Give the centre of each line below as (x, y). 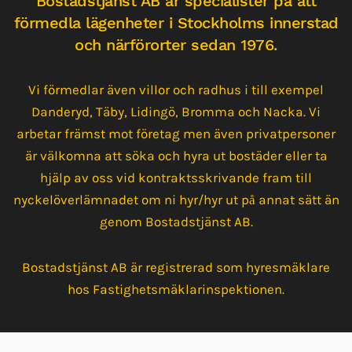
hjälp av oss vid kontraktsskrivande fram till (176, 178)
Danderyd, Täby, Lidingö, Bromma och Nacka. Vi (176, 112)
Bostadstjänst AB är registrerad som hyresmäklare (176, 268)
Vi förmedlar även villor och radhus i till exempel (176, 90)
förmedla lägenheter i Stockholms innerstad (176, 23)
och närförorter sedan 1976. (176, 45)
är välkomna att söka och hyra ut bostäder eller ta (176, 156)
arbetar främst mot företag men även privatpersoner (176, 134)
